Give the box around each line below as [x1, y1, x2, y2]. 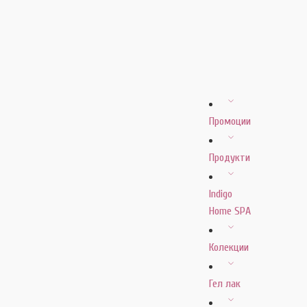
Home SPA [209, 205, 251, 217]
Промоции [209, 115, 251, 127]
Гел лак [209, 278, 241, 290]
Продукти [209, 151, 250, 164]
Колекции [209, 241, 249, 254]
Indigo [209, 188, 232, 200]
